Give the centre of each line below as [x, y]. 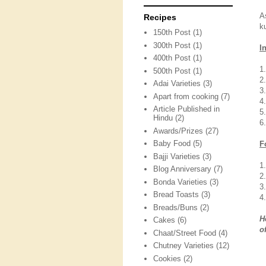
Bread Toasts [176, 195]
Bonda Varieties [180, 182]
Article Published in [187, 109]
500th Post [172, 71]
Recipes [160, 17]
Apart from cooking [186, 96]
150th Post [172, 33]
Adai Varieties [177, 84]
